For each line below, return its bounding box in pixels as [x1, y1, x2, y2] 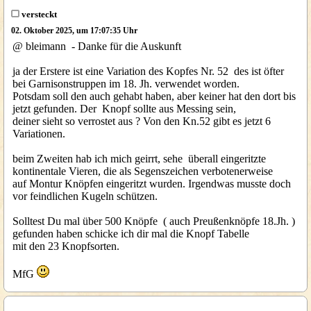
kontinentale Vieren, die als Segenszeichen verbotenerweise [12, 165, 273, 177]
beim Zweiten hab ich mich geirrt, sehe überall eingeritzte [12, 153, 266, 165]
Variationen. [12, 128, 65, 140]
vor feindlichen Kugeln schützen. [12, 190, 158, 202]
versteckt [19, 9, 57, 19]
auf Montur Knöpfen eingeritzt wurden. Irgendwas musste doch [12, 178, 291, 190]
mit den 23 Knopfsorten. [12, 240, 119, 252]
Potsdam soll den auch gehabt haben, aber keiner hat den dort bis [12, 90, 296, 102]
